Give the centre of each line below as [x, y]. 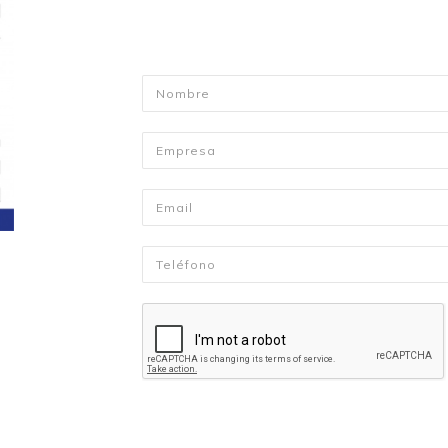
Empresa [171, 143]
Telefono [172, 257]
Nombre [170, 86]
